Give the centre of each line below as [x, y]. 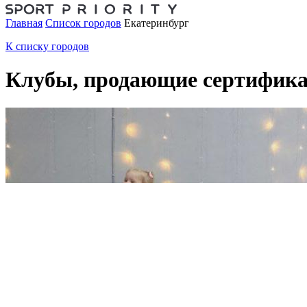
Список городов [83, 23]
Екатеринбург [157, 23]
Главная [24, 23]
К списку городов [47, 46]
